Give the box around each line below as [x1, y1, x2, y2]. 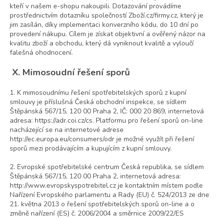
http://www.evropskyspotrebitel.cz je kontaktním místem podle [10, 181, 203, 191]
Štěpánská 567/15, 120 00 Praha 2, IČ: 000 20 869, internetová [10, 107, 204, 116]
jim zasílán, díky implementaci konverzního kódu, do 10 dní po [10, 20, 198, 30]
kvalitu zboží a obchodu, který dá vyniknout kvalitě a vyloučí [10, 39, 194, 48]
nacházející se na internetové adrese [10, 125, 124, 135]
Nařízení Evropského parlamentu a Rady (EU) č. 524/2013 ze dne [10, 190, 209, 200]
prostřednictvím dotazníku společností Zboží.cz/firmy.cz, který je [10, 11, 203, 21]
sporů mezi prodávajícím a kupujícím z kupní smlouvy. [10, 144, 172, 153]
